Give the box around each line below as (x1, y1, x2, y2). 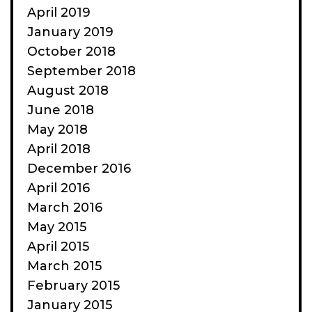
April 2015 (27, 238, 89, 254)
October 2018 (27, 43, 116, 59)
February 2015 (27, 277, 120, 293)
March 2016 (27, 199, 102, 215)
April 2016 (27, 180, 90, 196)
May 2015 (27, 219, 86, 235)
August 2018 (27, 82, 109, 98)
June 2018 (27, 102, 94, 118)
